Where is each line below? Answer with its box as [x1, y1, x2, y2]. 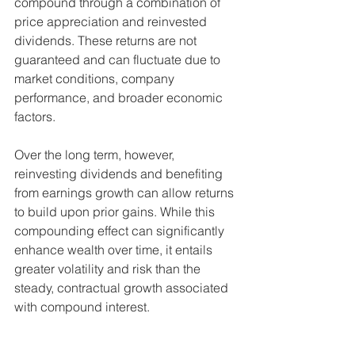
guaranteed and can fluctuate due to [14, 52, 223, 68]
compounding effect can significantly [14, 223, 227, 239]
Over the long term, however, [14, 147, 177, 163]
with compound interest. [14, 299, 150, 315]
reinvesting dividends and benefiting [14, 166, 226, 182]
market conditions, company [14, 71, 177, 87]
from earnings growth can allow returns [14, 185, 237, 201]
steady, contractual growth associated [14, 280, 231, 296]
